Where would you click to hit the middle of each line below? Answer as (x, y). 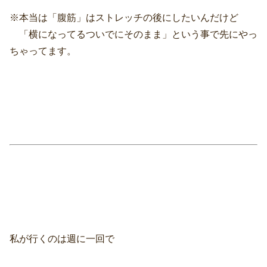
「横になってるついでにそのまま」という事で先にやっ (133, 34)
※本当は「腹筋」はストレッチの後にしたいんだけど (124, 18)
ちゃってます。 (43, 51)
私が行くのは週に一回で (62, 238)
